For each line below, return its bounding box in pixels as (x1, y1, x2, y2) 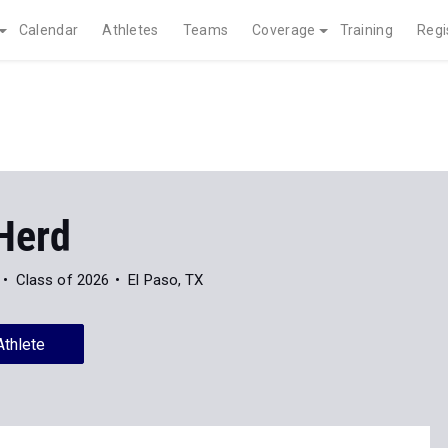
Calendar (18, 22, 79, 38)
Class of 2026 (15, 271, 110, 289)
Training (339, 22, 393, 38)
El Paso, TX (128, 271, 204, 289)
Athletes (102, 22, 159, 38)
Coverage (252, 22, 316, 38)
